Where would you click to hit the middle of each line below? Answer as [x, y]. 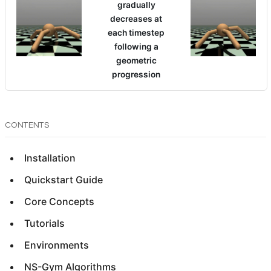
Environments [57, 245]
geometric [136, 61]
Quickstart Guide [64, 179]
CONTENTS [27, 126]
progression [136, 75]
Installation [50, 158]
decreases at [136, 19]
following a [136, 47]
